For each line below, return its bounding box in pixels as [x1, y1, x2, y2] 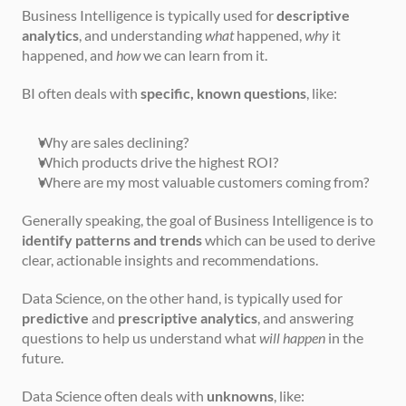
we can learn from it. [140, 45, 267, 63]
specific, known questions [140, 83, 306, 101]
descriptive [276, 5, 350, 24]
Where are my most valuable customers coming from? [38, 172, 369, 190]
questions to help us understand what [22, 328, 259, 346]
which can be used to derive [202, 230, 375, 248]
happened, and [22, 45, 116, 63]
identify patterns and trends [22, 230, 202, 248]
